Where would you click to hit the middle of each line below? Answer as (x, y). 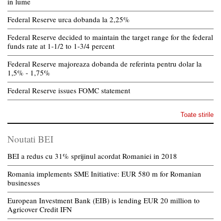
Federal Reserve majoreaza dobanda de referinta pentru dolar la (105, 64)
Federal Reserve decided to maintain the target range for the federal (110, 37)
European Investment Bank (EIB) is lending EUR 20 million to (104, 201)
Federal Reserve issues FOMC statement (69, 91)
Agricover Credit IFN (40, 209)
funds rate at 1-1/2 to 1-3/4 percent (61, 46)
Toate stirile (197, 115)
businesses (24, 183)
